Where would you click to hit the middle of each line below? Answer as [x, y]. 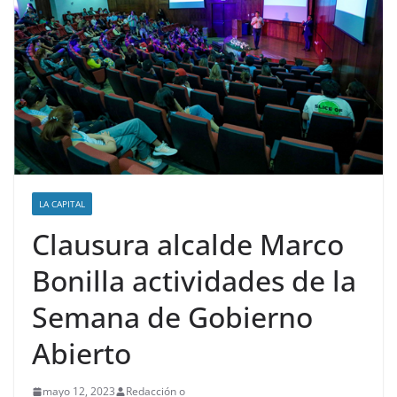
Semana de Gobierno [172, 317]
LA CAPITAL [62, 204]
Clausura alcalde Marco [188, 245]
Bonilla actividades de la [194, 281]
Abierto [82, 354]
